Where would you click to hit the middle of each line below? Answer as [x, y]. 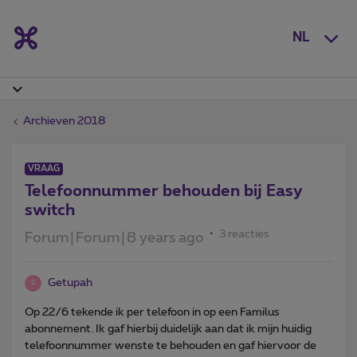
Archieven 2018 [64, 121]
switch [50, 210]
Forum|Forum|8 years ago [114, 238]
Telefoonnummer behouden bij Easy [164, 191]
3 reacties [244, 234]
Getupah [70, 282]
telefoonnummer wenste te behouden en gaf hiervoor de [171, 345]
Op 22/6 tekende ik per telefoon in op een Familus [152, 312]
